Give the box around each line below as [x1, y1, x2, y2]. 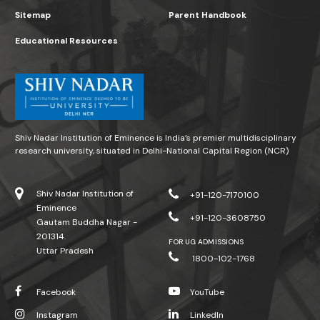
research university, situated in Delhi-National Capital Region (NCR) [15, 144, 289, 156]
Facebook [36, 286, 76, 298]
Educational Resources [15, 35, 118, 47]
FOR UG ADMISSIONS [169, 236, 244, 246]
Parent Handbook [169, 9, 246, 21]
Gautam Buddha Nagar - [36, 216, 137, 228]
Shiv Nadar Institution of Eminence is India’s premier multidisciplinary [15, 131, 296, 144]
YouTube [190, 286, 224, 298]
